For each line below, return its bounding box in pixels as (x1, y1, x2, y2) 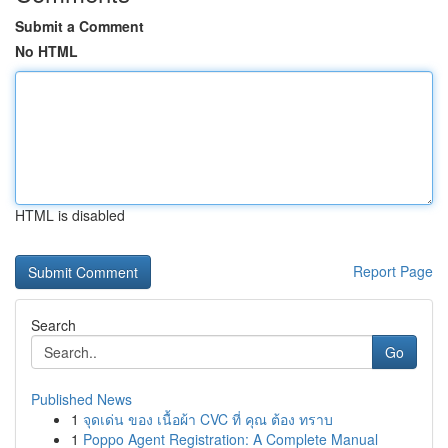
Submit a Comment (15, 16, 144, 36)
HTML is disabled (15, 205, 125, 225)
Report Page (353, 261, 433, 281)
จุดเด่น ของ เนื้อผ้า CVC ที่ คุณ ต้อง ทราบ (83, 409, 333, 429)
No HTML (15, 41, 78, 61)
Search (31, 315, 76, 335)
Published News (31, 389, 132, 409)
